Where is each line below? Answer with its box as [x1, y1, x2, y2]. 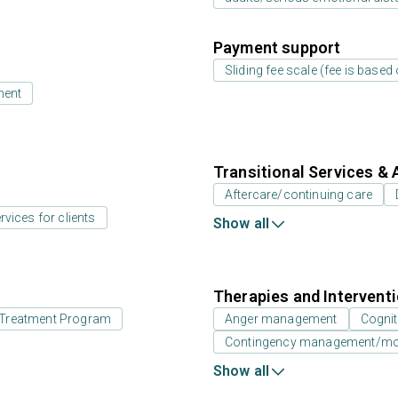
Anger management [225, 312, 338, 326]
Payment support [213, 38, 341, 57]
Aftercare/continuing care [225, 187, 372, 202]
